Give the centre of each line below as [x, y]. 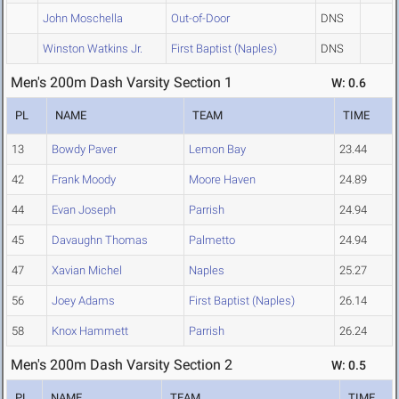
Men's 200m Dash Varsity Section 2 [122, 365]
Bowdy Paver [84, 150]
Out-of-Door [200, 19]
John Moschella [83, 19]
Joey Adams [83, 301]
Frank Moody [84, 180]
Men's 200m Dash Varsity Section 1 [122, 83]
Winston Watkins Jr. [93, 49]
